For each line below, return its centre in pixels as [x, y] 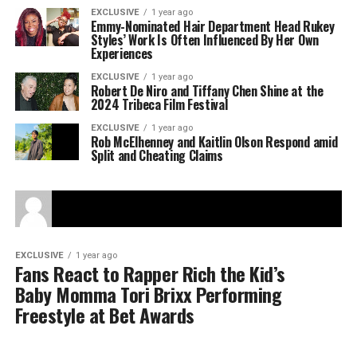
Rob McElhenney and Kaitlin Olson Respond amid [214, 142]
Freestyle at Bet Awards [104, 315]
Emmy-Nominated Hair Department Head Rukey [212, 26]
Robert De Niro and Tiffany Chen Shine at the [207, 91]
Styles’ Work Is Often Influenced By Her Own [204, 40]
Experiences [122, 53]
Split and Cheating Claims [157, 155]
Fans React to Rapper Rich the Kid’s [150, 273]
